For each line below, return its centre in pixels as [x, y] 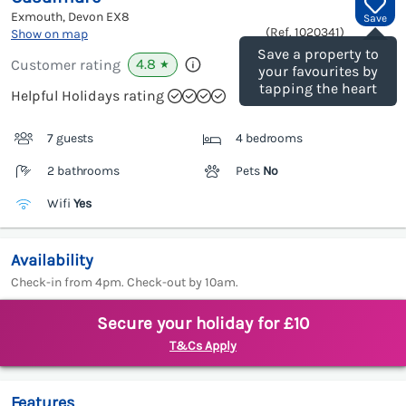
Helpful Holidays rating [87, 96]
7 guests [71, 139]
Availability [52, 261]
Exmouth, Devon [58, 17]
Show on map [49, 34]
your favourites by [318, 72]
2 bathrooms [83, 171]
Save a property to [318, 54]
